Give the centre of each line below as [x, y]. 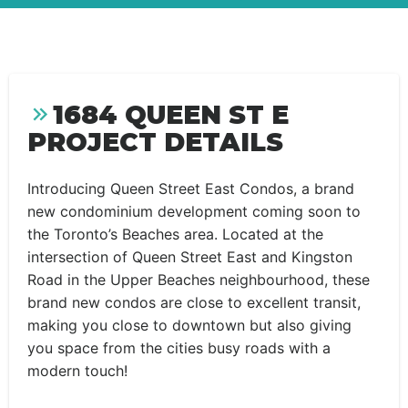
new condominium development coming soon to [194, 211]
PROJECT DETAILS [155, 142]
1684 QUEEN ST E [171, 115]
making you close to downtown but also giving [189, 325]
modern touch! [77, 371]
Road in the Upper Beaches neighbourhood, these [199, 280]
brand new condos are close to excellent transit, [194, 302]
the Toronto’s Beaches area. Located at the [175, 234]
